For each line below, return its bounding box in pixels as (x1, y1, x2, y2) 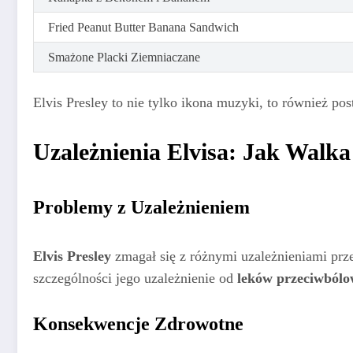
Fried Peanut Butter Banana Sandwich (48, 20, 239, 35)
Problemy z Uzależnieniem (33, 196, 250, 217)
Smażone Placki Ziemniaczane (48, 50, 200, 65)
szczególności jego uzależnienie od (33, 269, 233, 286)
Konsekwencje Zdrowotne (33, 313, 243, 334)
